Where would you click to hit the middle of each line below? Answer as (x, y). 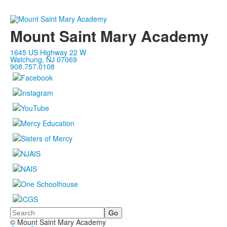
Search (22, 211)
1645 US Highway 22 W (48, 52)
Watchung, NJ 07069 (44, 59)
